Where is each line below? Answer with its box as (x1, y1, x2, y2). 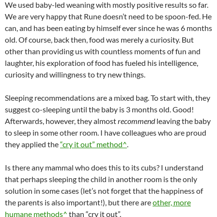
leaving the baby (155, 116, 211, 125)
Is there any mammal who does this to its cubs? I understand (5, 163, 203, 172)
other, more (153, 198, 191, 207)
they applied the (5, 139, 60, 149)
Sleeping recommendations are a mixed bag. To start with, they (5, 93, 210, 102)
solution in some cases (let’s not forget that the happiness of (5, 186, 203, 195)
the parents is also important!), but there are (5, 198, 153, 207)
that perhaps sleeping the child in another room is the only (5, 174, 197, 184)
